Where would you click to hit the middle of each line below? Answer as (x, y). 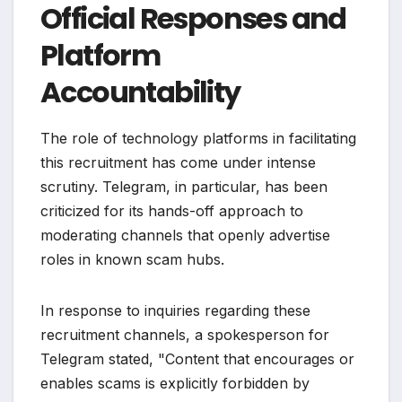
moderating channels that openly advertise (185, 235)
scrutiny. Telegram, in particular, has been (184, 186)
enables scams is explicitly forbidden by (175, 383)
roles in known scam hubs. (132, 259)
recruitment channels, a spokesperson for (185, 334)
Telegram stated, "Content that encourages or (197, 358)
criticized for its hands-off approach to (172, 210)
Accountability (140, 92)
